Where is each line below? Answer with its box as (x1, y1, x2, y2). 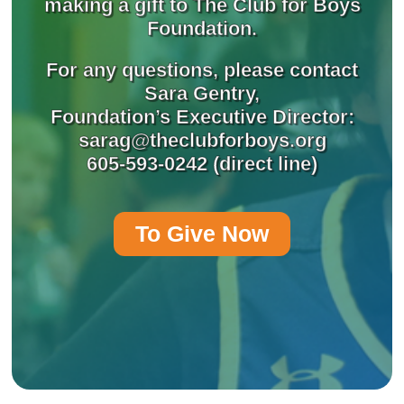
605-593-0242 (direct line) (87, 152, 317, 176)
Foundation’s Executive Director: (50, 106, 354, 129)
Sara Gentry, (144, 82, 260, 106)
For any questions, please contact (46, 59, 358, 82)
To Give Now (135, 221, 269, 247)
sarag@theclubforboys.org (78, 129, 326, 152)
